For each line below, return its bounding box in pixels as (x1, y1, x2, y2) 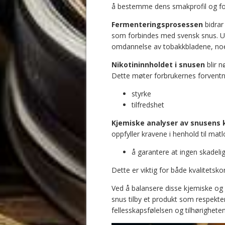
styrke (132, 88, 151, 98)
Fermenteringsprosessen (111, 19, 203, 29)
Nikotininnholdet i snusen (111, 59, 205, 69)
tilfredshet (132, 99, 164, 109)
